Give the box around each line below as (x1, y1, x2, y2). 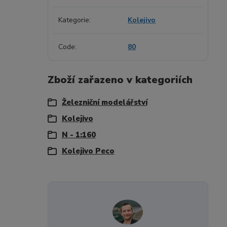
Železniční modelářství (61, 97, 147, 107)
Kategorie (58, 15, 89, 25)
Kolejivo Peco (61, 146, 115, 156)
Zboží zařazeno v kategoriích (47, 73, 193, 87)
